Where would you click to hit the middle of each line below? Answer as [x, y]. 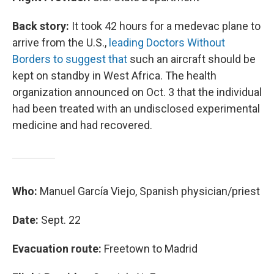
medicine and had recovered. [82, 125]
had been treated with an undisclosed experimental [136, 109]
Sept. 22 [60, 220]
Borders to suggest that [70, 59]
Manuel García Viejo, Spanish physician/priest [150, 191]
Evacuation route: [57, 249]
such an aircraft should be [191, 59]
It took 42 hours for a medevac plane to [165, 26]
